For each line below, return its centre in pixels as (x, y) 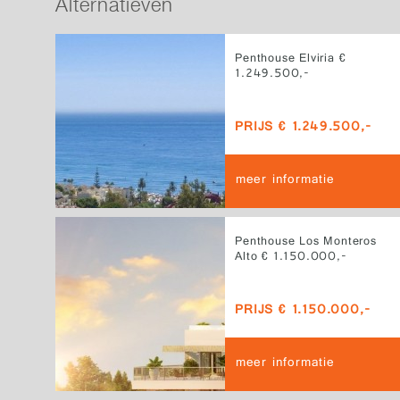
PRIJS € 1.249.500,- (303, 128)
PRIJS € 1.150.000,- (303, 311)
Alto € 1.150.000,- (291, 258)
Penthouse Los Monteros (306, 242)
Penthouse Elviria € (291, 59)
